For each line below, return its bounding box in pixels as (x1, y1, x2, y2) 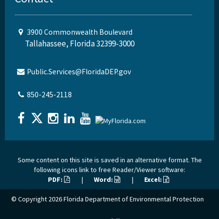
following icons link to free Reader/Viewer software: (34, 165, 185, 175)
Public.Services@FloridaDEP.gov (27, 66, 131, 76)
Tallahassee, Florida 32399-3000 (25, 38, 134, 49)
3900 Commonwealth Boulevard (27, 27, 132, 37)
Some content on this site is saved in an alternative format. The (17, 155, 202, 165)
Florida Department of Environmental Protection (63, 195, 204, 204)
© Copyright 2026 (11, 195, 64, 204)
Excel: (144, 175, 163, 184)
